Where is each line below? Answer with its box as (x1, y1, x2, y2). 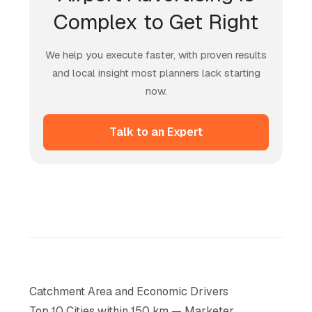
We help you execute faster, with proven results (45, 47, 267, 61)
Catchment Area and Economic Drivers (29, 283, 229, 299)
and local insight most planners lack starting (52, 65, 260, 79)
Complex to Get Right (54, 8, 258, 36)
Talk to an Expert (109, 124, 203, 139)
